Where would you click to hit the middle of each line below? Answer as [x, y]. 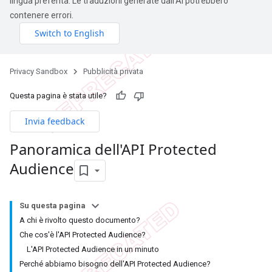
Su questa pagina [53, 205]
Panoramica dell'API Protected [113, 149]
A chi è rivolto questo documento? [80, 220]
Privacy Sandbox [39, 71]
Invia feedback [55, 121]
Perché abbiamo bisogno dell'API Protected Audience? [115, 263]
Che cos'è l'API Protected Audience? [83, 234]
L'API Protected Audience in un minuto [93, 249]
